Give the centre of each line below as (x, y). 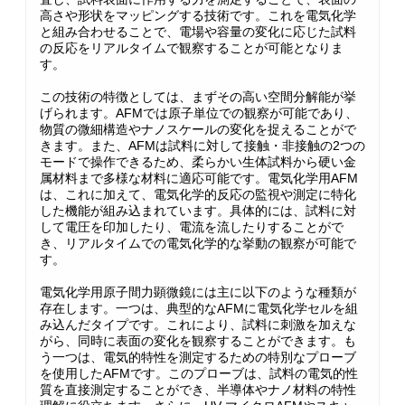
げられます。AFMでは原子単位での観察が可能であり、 (199, 113)
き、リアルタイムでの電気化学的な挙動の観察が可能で (198, 243)
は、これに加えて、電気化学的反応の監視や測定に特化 (198, 194)
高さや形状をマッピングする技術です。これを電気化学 (198, 15)
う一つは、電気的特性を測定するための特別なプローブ (198, 357)
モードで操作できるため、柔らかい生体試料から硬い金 (198, 162)
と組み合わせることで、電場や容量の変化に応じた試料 (198, 32)
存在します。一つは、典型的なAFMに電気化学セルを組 (199, 308)
